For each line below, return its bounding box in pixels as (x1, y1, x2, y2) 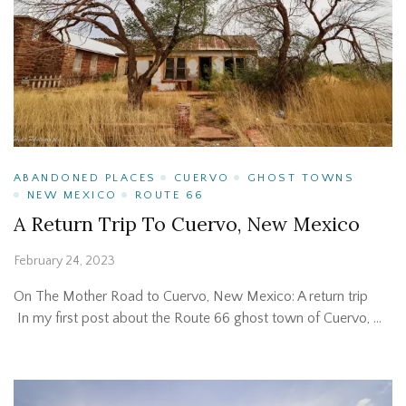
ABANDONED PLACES (14, 170, 157, 184)
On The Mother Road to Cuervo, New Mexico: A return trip (14, 287, 382, 304)
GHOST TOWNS (246, 170, 355, 184)
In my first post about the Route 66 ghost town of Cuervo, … (14, 309, 382, 326)
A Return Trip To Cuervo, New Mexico (14, 211, 360, 237)
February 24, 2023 (14, 253, 115, 268)
